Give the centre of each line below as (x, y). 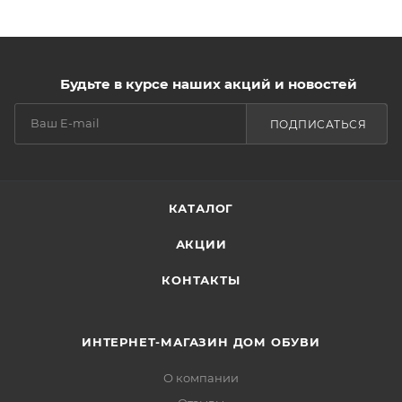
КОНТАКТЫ (201, 280)
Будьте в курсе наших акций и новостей (208, 84)
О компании (201, 378)
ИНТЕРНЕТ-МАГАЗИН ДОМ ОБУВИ (201, 342)
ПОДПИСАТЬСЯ (318, 124)
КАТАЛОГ (201, 208)
